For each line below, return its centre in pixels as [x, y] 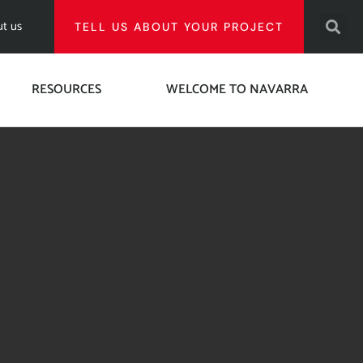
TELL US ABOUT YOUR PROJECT [179, 27]
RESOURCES [66, 90]
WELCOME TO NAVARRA [237, 90]
